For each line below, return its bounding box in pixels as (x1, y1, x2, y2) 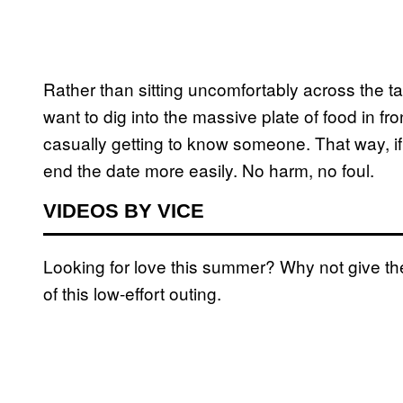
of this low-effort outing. (43, 281, 221, 306)
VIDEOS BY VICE (43, 200, 204, 223)
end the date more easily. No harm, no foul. (43, 157, 374, 183)
